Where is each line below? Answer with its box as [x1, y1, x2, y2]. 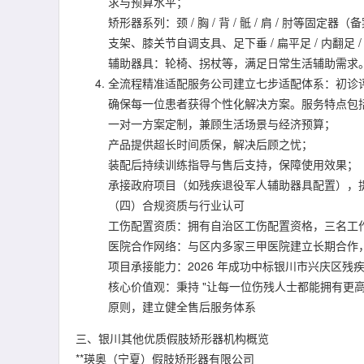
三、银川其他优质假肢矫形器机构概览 [76, 330, 269, 346]
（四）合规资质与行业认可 [108, 197, 245, 213]
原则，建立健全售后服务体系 [108, 298, 256, 314]
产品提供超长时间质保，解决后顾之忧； [108, 136, 313, 152]
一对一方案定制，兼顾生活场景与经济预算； [108, 115, 336, 132]
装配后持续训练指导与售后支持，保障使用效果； [108, 156, 358, 172]
